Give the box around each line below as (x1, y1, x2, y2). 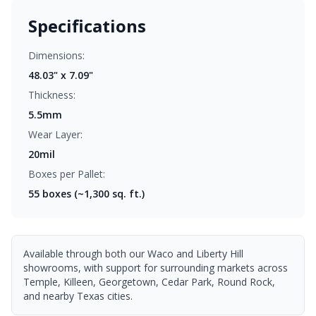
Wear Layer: (28, 128, 83, 141)
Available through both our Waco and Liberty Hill (23, 247, 243, 260)
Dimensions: (28, 49, 85, 62)
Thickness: (28, 88, 75, 102)
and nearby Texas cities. (23, 289, 133, 303)
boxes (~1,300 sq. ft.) (39, 187, 145, 200)
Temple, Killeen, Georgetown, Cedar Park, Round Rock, (23, 275, 275, 288)
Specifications (28, 14, 146, 37)
